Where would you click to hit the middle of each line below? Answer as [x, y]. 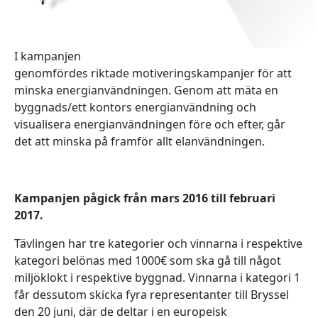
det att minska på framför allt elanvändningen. [141, 141]
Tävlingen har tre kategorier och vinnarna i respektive [158, 243]
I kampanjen [48, 56]
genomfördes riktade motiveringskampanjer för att [153, 73]
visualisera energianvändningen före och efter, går [150, 124]
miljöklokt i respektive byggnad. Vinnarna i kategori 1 [157, 277]
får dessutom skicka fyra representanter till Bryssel [152, 294]
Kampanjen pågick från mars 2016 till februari [145, 198]
